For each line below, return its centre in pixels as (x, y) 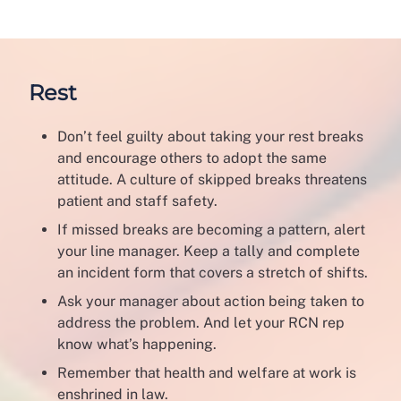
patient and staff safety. (139, 201)
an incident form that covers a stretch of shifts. (213, 273)
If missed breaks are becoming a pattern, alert (211, 230)
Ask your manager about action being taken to (211, 302)
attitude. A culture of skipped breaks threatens (212, 180)
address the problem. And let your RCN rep (201, 323)
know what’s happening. (139, 345)
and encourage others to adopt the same (192, 158)
